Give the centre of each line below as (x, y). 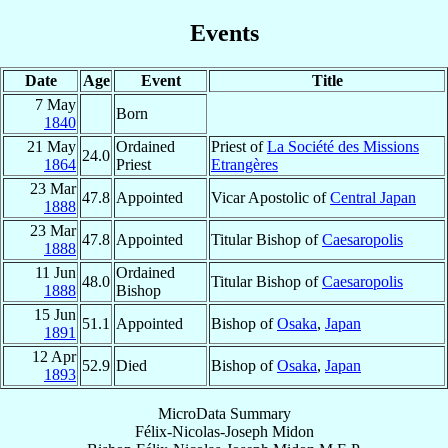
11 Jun (55, 272)
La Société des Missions (343, 146)
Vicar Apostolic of (270, 197)
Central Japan (373, 197)
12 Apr (54, 356)
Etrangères (244, 164)
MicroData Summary (224, 413)
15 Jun (55, 314)
